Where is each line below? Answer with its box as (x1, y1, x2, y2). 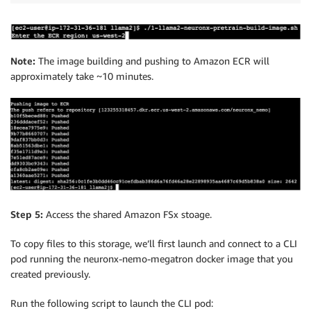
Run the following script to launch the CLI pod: (10, 296, 213, 309)
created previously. (10, 267, 90, 280)
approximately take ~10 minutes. (10, 70, 153, 83)
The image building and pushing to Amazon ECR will (38, 55, 269, 67)
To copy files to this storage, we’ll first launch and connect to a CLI (10, 237, 297, 249)
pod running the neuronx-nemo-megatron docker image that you (10, 252, 293, 264)
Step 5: (10, 208, 46, 220)
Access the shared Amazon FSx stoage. (46, 208, 212, 220)
